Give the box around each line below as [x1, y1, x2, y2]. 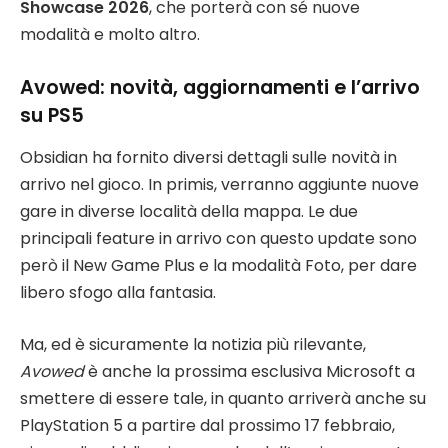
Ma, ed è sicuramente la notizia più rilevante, [20, 332, 366, 356]
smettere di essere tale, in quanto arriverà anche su [20, 386, 426, 410]
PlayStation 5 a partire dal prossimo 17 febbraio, [20, 413, 395, 437]
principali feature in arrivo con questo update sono [20, 226, 417, 250]
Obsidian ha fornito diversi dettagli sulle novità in [20, 145, 397, 169]
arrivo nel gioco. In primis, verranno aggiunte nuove [20, 172, 419, 196]
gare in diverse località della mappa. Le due [20, 199, 358, 223]
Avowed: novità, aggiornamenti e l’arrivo [20, 73, 420, 101]
